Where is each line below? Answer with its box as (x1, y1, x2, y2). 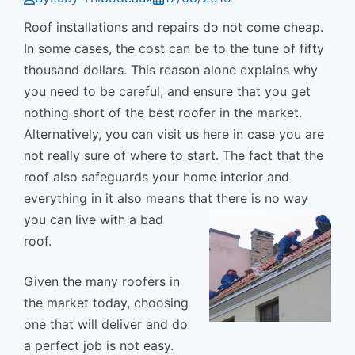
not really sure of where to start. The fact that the (24, 147, 323, 164)
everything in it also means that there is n (24, 190, 272, 207)
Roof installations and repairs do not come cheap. (24, 19, 323, 36)
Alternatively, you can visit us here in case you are (24, 126, 324, 143)
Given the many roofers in (24, 273, 180, 290)
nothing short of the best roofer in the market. (24, 105, 302, 121)
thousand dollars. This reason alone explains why (24, 62, 318, 78)
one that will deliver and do (24, 316, 188, 333)
